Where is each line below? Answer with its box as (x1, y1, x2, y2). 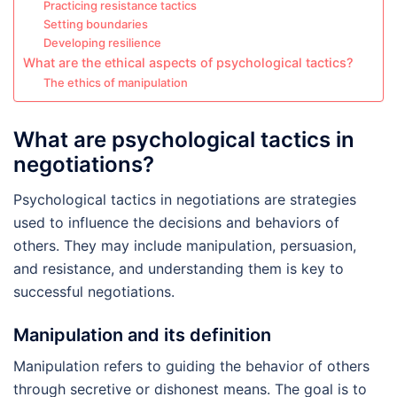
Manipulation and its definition (13, 324, 271, 346)
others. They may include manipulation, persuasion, (13, 237, 356, 255)
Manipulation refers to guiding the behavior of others (13, 357, 370, 376)
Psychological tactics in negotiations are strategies (13, 191, 356, 209)
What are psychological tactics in (13, 127, 354, 153)
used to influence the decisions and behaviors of (13, 214, 339, 232)
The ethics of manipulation (43, 75, 188, 90)
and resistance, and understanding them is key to (13, 260, 344, 278)
